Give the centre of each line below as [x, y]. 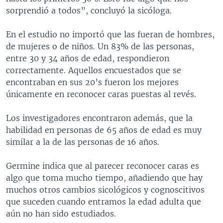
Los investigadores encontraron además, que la [99, 118]
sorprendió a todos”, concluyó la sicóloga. [89, 10]
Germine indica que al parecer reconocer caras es [103, 166]
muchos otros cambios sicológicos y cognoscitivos [105, 189]
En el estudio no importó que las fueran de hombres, [110, 34]
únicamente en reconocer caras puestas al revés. [101, 94]
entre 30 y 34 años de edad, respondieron [88, 58]
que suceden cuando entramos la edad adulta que [104, 201]
